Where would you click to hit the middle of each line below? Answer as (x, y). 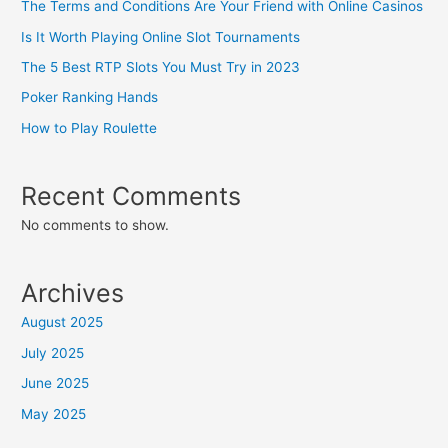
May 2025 (54, 413)
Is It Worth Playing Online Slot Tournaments (161, 36)
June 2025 (55, 383)
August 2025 (62, 322)
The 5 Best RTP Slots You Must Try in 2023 (161, 66)
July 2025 (53, 352)
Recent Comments (131, 196)
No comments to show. (95, 225)
